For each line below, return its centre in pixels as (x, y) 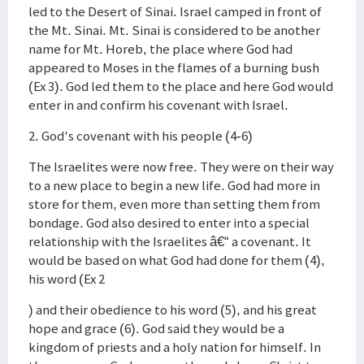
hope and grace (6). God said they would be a (156, 328)
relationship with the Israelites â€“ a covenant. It (170, 241)
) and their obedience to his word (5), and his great (173, 310)
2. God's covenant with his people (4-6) (141, 136)
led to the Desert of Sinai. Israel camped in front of (175, 11)
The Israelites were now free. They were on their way (181, 167)
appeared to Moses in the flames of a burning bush (174, 67)
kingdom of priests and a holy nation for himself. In (175, 347)
